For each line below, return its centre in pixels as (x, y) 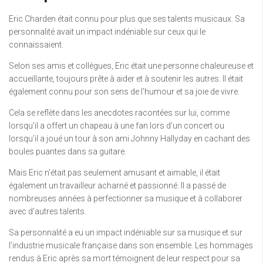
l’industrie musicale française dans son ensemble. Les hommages (131, 245)
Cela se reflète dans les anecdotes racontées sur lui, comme (119, 113)
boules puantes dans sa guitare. (68, 151)
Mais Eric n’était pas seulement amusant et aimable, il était (114, 173)
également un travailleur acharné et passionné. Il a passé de (117, 186)
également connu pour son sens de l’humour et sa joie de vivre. (124, 92)
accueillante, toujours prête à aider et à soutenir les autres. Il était (126, 79)
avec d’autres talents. (48, 211)
